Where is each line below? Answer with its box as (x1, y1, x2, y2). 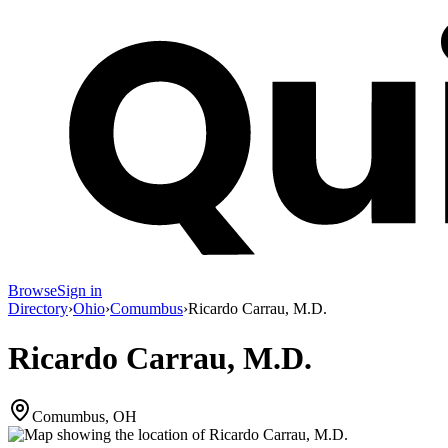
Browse (8, 282, 57, 300)
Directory (8, 300, 68, 318)
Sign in (57, 282, 102, 300)
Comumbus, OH (32, 408, 137, 426)
